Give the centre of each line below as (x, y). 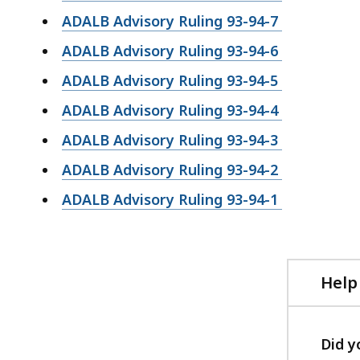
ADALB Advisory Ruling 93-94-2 (172, 169)
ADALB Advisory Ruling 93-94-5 (172, 80)
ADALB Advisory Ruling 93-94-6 (172, 50)
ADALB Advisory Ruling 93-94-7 (172, 20)
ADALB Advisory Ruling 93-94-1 (172, 199)
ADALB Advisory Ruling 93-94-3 (172, 139)
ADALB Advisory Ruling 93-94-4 (172, 110)
